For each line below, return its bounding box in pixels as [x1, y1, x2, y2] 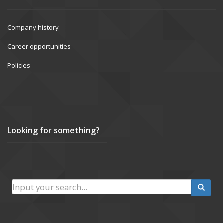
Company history [7, 23, 59, 32]
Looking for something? [7, 125, 100, 136]
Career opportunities [7, 42, 71, 51]
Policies [7, 61, 30, 70]
